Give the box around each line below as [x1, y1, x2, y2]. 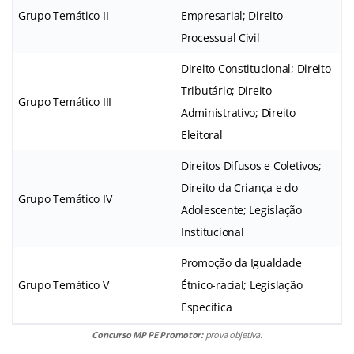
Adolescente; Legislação [181, 201, 302, 217]
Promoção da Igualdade [181, 254, 302, 270]
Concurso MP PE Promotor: [92, 328, 205, 341]
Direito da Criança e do [181, 179, 298, 195]
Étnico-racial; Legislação [181, 277, 303, 292]
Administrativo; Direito [181, 104, 296, 120]
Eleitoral [181, 126, 223, 142]
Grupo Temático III [18, 93, 112, 109]
